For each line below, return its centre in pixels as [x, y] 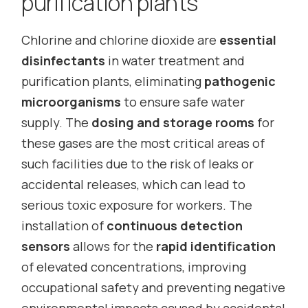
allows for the [113, 246]
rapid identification [216, 246]
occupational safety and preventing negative [154, 288]
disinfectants [64, 61]
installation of [64, 226]
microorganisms [71, 102]
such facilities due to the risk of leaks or [138, 164]
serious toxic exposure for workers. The [137, 205]
